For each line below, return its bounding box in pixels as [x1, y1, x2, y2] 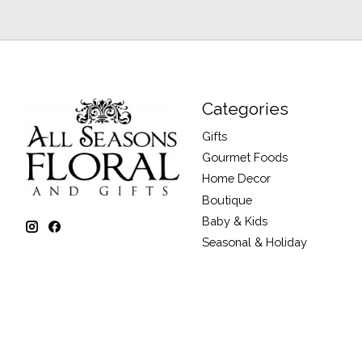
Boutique [201, 192, 252, 207]
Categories [201, 98, 288, 119]
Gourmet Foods [201, 150, 288, 165]
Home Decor [201, 171, 271, 186]
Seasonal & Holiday [201, 234, 307, 249]
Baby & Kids [201, 213, 267, 228]
